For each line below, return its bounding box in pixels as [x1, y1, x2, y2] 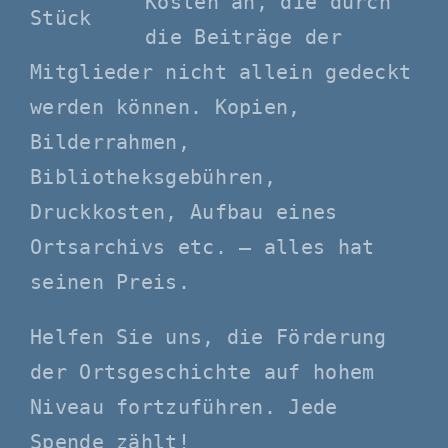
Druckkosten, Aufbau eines [30, 199, 338, 224]
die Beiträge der [145, 24, 342, 49]
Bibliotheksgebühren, [30, 164, 277, 189]
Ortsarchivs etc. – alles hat [30, 234, 375, 259]
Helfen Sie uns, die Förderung [30, 324, 387, 349]
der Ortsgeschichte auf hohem [30, 359, 375, 384]
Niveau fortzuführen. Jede [30, 394, 338, 419]
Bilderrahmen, [30, 129, 190, 154]
